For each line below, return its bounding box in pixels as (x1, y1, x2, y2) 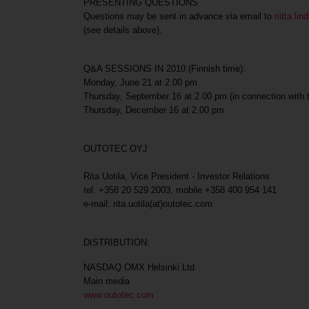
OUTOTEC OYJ (83, 143, 148, 154)
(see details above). (83, 25, 163, 35)
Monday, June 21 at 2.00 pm (83, 77, 198, 88)
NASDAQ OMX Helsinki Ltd (83, 262, 195, 272)
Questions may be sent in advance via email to (83, 11, 275, 21)
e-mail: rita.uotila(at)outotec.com (83, 199, 213, 209)
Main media (83, 276, 130, 286)
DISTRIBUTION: (83, 237, 150, 248)
